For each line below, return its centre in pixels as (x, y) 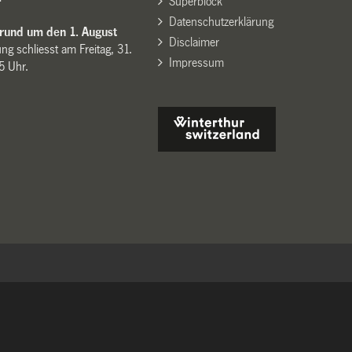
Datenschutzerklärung (221, 21)
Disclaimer (194, 42)
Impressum (196, 62)
